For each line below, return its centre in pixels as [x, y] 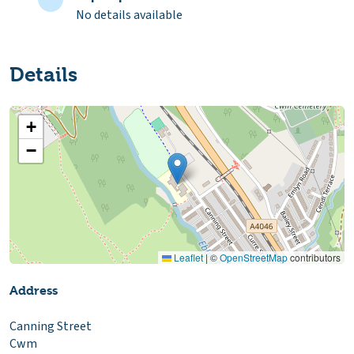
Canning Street [51, 326]
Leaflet [187, 257]
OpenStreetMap [254, 257]
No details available [129, 15]
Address [34, 290]
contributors [314, 257]
